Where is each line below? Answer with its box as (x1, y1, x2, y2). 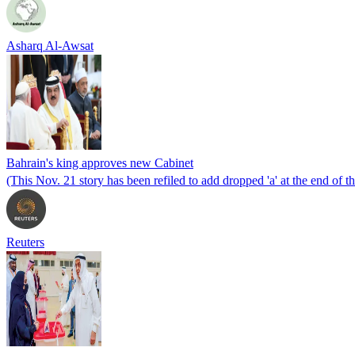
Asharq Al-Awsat (6, 38, 94, 52)
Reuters (6, 235, 44, 249)
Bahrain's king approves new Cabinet (6, 155, 193, 170)
